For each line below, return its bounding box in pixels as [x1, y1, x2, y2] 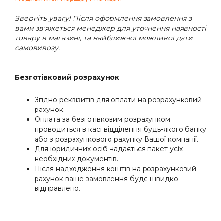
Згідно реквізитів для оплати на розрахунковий [35, 95, 202, 104]
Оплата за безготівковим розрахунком [35, 114, 170, 124]
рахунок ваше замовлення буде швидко [35, 174, 178, 183]
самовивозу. [15, 43, 60, 52]
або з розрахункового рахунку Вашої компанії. [35, 134, 198, 144]
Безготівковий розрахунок [15, 73, 119, 82]
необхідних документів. [35, 154, 118, 163]
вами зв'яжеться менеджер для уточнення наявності [15, 23, 206, 33]
